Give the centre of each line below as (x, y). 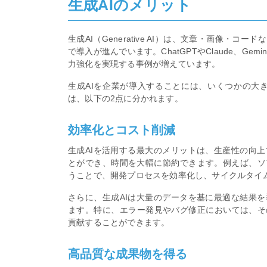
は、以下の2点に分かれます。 (125, 98)
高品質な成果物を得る (128, 254)
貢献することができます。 (119, 222)
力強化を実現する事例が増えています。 (144, 63)
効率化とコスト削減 (122, 130)
